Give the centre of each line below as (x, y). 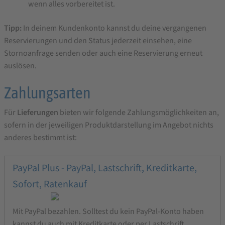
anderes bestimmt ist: (40, 138)
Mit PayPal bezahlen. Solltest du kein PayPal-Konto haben (108, 211)
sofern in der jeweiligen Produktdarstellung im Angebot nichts (109, 125)
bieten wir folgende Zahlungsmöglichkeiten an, (139, 113)
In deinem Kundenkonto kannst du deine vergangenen (114, 28)
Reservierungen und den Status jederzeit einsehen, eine (98, 40)
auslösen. (20, 66)
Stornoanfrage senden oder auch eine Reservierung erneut (103, 53)
